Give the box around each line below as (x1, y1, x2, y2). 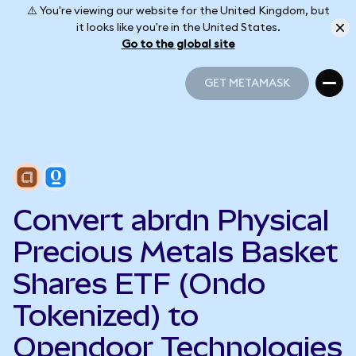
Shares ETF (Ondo (13, 267, 265, 300)
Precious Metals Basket (13, 235, 339, 269)
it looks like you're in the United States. (75, 21, 281, 33)
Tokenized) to (13, 299, 199, 332)
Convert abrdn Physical (13, 203, 329, 237)
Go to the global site (121, 38, 235, 50)
